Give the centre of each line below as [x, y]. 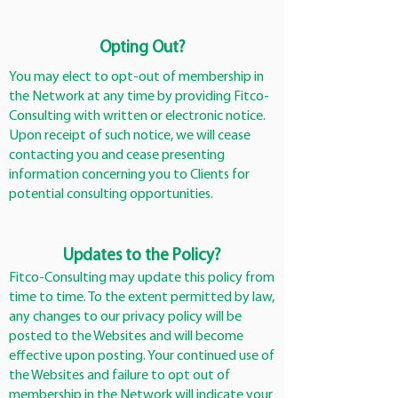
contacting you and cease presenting [117, 155]
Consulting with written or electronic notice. [137, 116]
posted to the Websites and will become [126, 337]
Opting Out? [142, 48]
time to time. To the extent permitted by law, [142, 298]
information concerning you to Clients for [129, 175]
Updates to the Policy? [142, 256]
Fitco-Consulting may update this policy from [142, 278]
